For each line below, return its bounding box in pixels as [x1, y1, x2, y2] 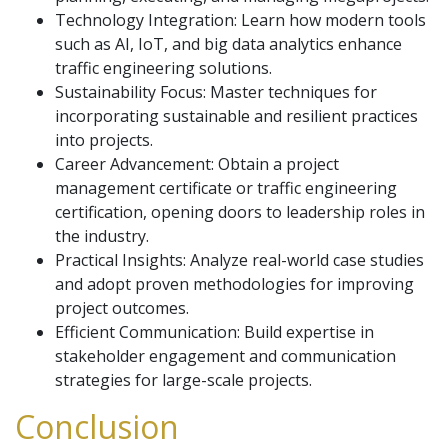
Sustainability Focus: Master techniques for [55, 81, 377, 103]
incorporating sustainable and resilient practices [55, 105, 418, 127]
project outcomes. [55, 297, 189, 319]
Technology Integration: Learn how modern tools [55, 9, 426, 31]
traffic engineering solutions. [55, 57, 272, 79]
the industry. [55, 225, 149, 247]
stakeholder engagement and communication [55, 345, 396, 367]
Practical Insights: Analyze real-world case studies [55, 249, 424, 271]
